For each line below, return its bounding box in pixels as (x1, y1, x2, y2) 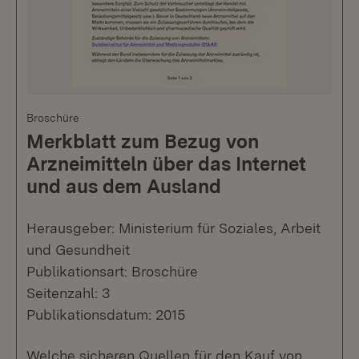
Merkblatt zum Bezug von (26, 129, 259, 153)
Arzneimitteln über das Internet (26, 151, 306, 175)
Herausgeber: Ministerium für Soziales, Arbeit (26, 219, 321, 236)
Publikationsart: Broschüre (26, 262, 198, 280)
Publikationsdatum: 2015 (26, 305, 185, 323)
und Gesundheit (26, 240, 130, 258)
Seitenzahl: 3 (26, 284, 110, 301)
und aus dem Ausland (26, 174, 221, 198)
